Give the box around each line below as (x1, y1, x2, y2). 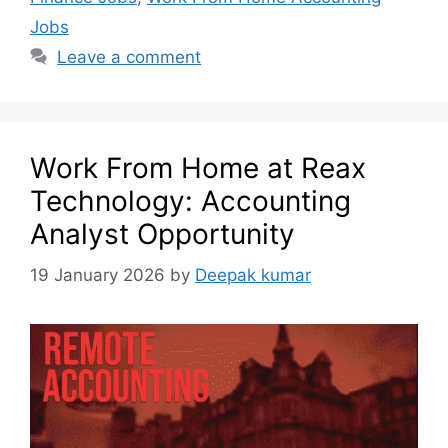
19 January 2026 (30, 264, 165, 285)
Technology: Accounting (30, 184, 351, 219)
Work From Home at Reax (30, 151, 366, 186)
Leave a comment (57, 47, 202, 68)
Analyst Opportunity (30, 217, 295, 252)
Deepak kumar (195, 264, 311, 285)
